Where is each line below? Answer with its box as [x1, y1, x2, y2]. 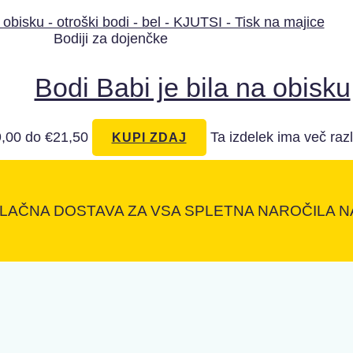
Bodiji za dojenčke [54, 31, 168, 47]
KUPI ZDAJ [111, 130, 187, 144]
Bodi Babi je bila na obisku [34, 72, 351, 103]
